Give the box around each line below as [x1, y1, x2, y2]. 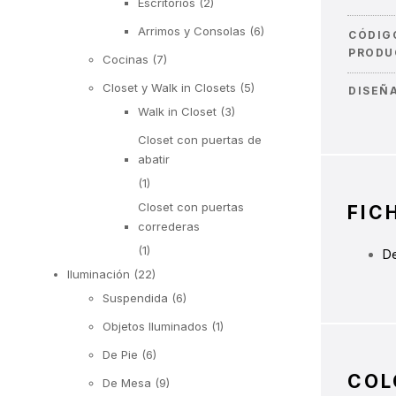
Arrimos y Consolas [138, 23, 246, 38]
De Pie [103, 346, 138, 362]
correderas [138, 218, 200, 233]
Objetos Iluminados [103, 318, 208, 333]
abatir [138, 151, 170, 166]
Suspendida [103, 290, 168, 305]
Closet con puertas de [138, 132, 262, 147]
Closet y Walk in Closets [103, 80, 236, 95]
